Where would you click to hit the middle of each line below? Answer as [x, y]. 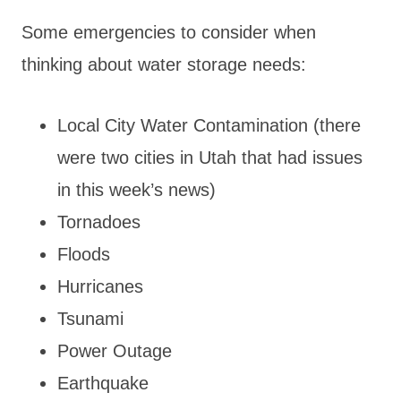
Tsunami [90, 318]
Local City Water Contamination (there [209, 125]
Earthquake [103, 383]
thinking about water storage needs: [164, 64]
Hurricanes [100, 286]
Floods [84, 254]
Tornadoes [99, 222]
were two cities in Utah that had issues [210, 157]
